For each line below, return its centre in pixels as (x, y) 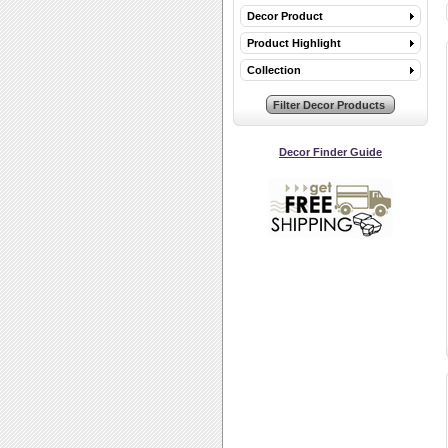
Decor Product (285, 16)
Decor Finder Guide (330, 152)
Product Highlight (294, 43)
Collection (274, 70)
